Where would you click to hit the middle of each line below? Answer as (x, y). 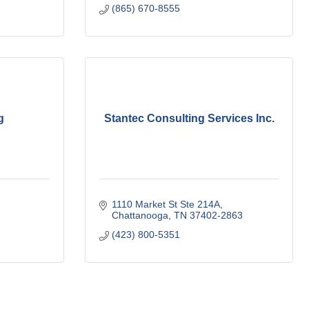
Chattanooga (140, 215)
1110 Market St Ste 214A (166, 204)
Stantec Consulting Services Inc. (189, 118)
